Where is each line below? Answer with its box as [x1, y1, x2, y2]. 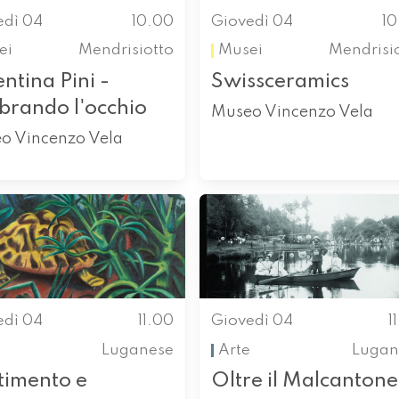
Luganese [102, 342, 175, 358]
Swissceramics [210, 70, 349, 92]
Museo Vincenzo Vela [210, 103, 373, 120]
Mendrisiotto [78, 43, 175, 59]
